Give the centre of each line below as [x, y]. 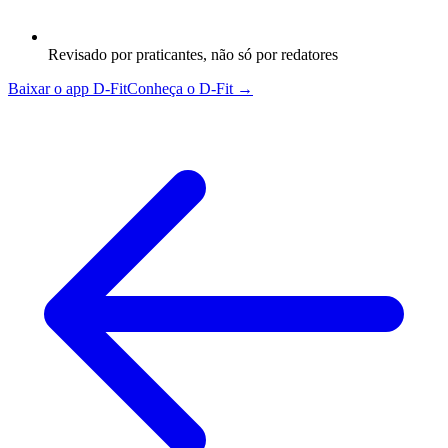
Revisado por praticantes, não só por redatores [193, 54]
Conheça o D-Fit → [190, 88]
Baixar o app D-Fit [67, 88]
